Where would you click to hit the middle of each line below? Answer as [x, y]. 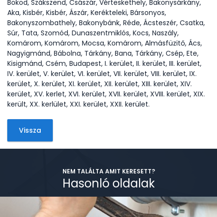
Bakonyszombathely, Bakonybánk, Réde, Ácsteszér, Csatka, [106, 23]
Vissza [30, 130]
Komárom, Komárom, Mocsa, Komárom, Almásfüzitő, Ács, [105, 43]
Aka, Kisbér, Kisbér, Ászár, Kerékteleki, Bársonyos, [87, 13]
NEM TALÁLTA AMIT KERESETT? [108, 171]
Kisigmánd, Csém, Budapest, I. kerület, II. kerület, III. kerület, [104, 63]
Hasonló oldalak [108, 183]
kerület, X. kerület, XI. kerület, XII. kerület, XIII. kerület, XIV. [100, 84]
